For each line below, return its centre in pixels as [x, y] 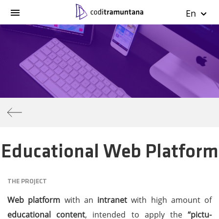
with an [79, 200]
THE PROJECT [27, 182]
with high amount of [169, 200]
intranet [112, 200]
